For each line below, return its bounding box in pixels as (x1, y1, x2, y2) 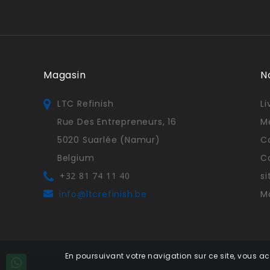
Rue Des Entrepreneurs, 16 (57, 115, 177, 128)
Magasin (43, 67, 86, 82)
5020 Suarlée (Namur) (57, 133, 160, 146)
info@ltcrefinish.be (58, 187, 148, 200)
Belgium (57, 151, 95, 164)
